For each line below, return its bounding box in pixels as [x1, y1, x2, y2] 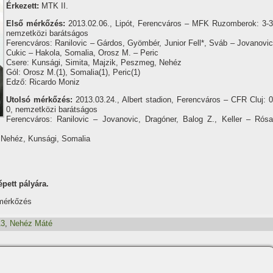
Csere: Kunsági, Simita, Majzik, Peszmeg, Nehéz [6, 58, 182, 67]
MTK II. [39, 1, 68, 10]
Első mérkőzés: [6, 19, 68, 28]
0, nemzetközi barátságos [6, 105, 97, 114]
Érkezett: [6, 1, 39, 10]
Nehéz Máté [10, 219, 52, 229]
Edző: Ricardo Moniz [6, 77, 80, 87]
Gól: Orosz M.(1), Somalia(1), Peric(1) [6, 68, 140, 77]
